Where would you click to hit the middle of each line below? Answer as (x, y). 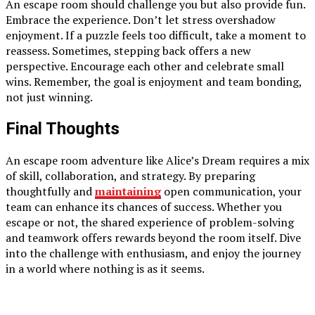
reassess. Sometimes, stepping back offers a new (128, 51)
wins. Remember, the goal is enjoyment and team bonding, (154, 82)
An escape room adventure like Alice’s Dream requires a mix (157, 160)
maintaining (128, 191)
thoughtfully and (50, 191)
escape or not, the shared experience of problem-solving (150, 222)
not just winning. (49, 97)
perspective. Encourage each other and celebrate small (145, 66)
